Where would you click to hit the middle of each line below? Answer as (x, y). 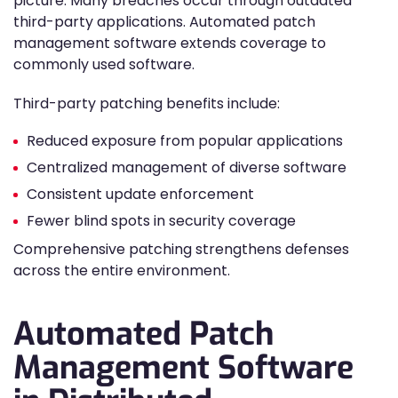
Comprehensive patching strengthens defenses (181, 249)
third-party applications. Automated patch (164, 22)
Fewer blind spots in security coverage (161, 221)
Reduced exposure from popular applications (185, 141)
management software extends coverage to (170, 43)
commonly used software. (104, 64)
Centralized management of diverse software (187, 167)
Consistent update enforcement (140, 194)
